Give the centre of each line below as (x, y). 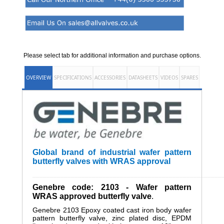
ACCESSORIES (110, 78)
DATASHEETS (143, 78)
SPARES (189, 78)
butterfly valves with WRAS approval (101, 161)
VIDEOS (169, 78)
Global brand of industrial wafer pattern (112, 152)
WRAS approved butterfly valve (92, 196)
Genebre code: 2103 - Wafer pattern (112, 187)
